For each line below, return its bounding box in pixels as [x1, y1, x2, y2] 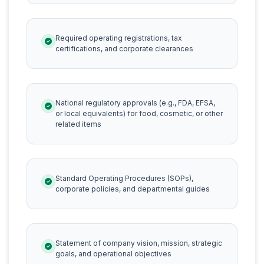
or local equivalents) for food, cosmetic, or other [55, 109, 223, 118]
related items [55, 120, 101, 128]
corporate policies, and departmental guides [55, 184, 210, 193]
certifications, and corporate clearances [55, 44, 193, 53]
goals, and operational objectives [55, 249, 171, 258]
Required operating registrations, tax [55, 34, 182, 42]
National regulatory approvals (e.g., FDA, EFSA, [55, 98, 215, 107]
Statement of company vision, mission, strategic [55, 239, 222, 247]
